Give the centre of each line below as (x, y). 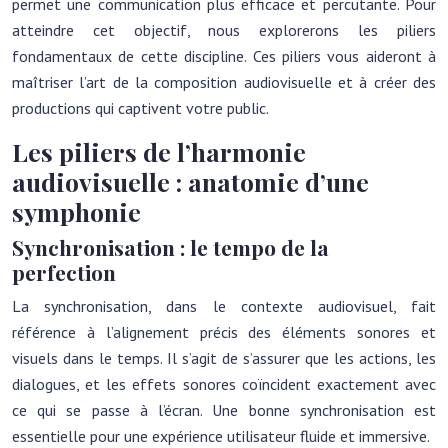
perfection (64, 272)
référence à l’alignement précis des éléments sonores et (224, 332)
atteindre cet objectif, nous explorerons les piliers (224, 30)
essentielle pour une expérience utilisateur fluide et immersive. (221, 436)
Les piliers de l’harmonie (159, 151)
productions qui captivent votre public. (140, 108)
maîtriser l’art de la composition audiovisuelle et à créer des (224, 82)
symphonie (76, 211)
